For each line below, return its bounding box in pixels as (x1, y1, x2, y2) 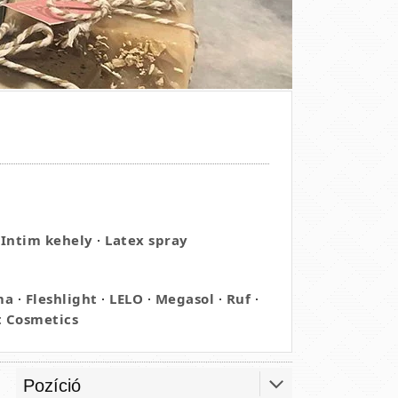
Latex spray (105, 231, 188, 249)
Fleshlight (25, 290, 98, 307)
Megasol (155, 290, 215, 307)
